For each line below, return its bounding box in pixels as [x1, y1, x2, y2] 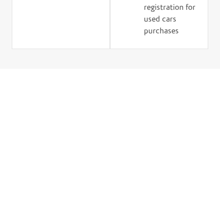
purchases [144, 27, 179, 36]
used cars [144, 15, 177, 24]
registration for [144, 3, 196, 12]
